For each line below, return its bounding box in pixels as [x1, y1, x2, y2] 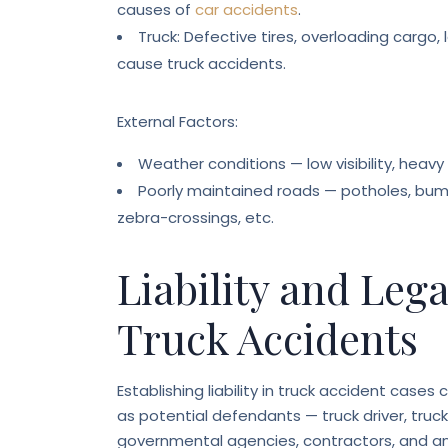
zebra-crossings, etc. [117, 207, 274, 228]
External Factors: [117, 111, 238, 132]
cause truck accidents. [117, 53, 286, 74]
